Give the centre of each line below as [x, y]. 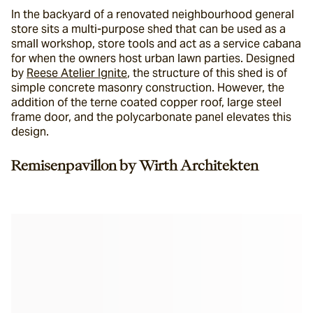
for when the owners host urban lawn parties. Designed [153, 58]
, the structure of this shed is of [207, 73]
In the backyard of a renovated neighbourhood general [153, 14]
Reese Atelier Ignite [77, 73]
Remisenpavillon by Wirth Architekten [135, 165]
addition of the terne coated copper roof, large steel [146, 102]
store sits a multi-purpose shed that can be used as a [148, 29]
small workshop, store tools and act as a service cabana [156, 44]
